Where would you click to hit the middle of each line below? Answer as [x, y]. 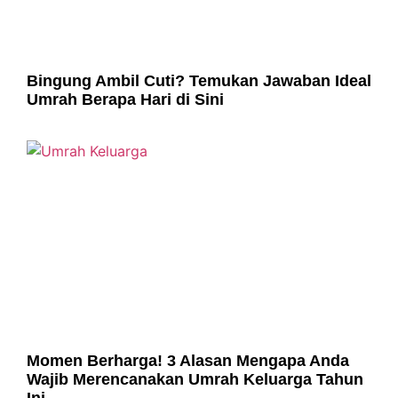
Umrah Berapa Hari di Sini [125, 99]
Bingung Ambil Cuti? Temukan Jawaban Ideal [199, 80]
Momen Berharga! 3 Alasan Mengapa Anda [188, 360]
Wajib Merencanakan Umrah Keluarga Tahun [195, 379]
